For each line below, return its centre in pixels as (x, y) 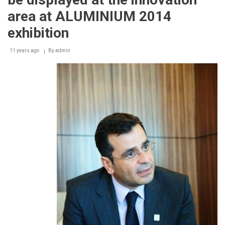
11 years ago (24, 50)
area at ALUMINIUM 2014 (89, 16)
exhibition (38, 33)
